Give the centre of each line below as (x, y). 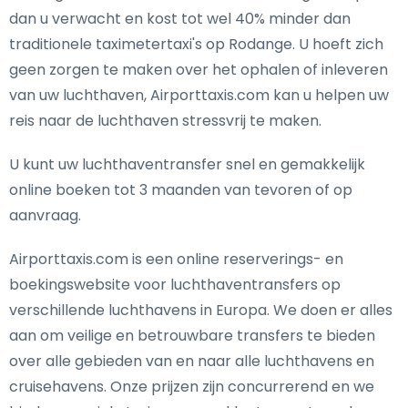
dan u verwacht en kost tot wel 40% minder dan (180, 19)
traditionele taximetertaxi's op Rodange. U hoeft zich (196, 44)
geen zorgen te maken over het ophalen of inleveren (199, 70)
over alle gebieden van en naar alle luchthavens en (192, 361)
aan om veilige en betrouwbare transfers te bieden (192, 336)
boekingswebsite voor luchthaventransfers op (175, 285)
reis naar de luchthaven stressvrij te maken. (165, 121)
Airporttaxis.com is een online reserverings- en (176, 259)
